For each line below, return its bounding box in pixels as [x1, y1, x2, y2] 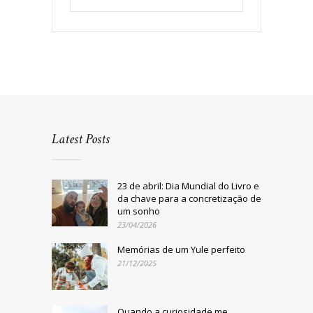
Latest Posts [52, 130, 110, 149]
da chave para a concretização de [117, 192, 261, 205]
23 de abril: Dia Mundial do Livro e [117, 180, 259, 193]
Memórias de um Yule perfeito [117, 243, 245, 256]
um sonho [117, 205, 160, 218]
